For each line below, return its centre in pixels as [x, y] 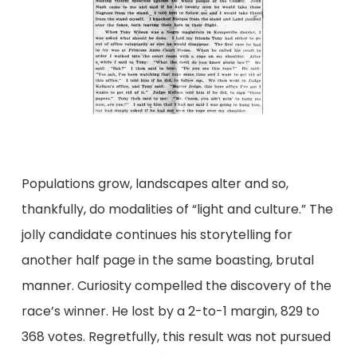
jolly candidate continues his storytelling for [157, 234]
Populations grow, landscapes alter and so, [155, 183]
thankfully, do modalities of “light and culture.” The [177, 209]
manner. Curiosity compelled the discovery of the [176, 285]
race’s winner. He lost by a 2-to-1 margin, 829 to [170, 311]
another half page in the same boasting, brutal [167, 260]
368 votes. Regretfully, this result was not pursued [176, 336]
